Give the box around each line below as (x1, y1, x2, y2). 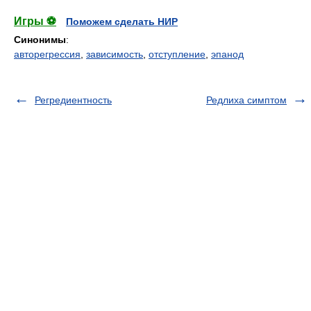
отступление (149, 49, 205, 60)
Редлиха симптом (206, 94, 287, 106)
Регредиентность (35, 94, 112, 106)
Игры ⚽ (14, 15, 56, 27)
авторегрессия (14, 49, 81, 60)
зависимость (86, 49, 143, 60)
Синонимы (14, 34, 66, 45)
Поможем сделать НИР (66, 16, 178, 27)
